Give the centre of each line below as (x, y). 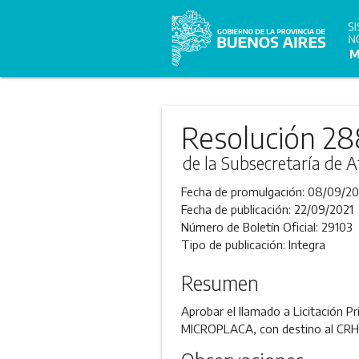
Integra (307, 244)
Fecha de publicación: (237, 209)
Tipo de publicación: (234, 244)
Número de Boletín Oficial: (251, 227)
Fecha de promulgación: (244, 192)
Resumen (220, 283)
